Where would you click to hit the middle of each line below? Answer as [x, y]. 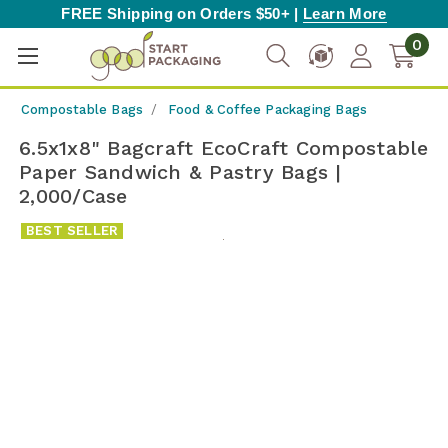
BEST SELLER [72, 230]
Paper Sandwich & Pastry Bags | [180, 172]
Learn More [345, 13]
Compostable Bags [82, 109]
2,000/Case [73, 196]
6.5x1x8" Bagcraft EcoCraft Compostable [224, 148]
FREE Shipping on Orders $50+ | [182, 13]
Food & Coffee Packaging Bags [268, 109]
